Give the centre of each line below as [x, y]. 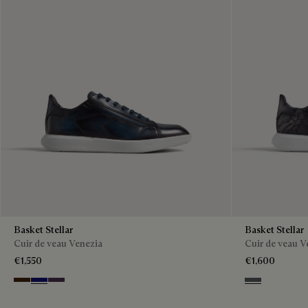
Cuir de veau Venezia [58, 243]
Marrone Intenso [49, 283]
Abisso [45, 283]
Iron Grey [264, 283]
